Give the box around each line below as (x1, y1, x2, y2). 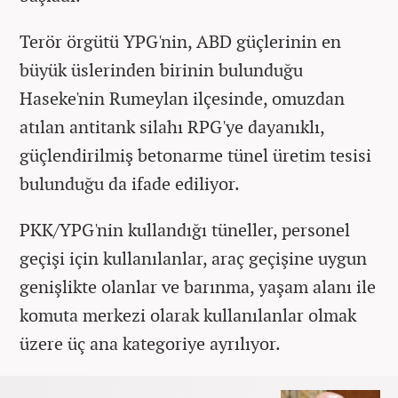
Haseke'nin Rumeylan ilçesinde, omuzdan (20, 85, 345, 110)
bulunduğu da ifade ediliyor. (20, 171, 240, 195)
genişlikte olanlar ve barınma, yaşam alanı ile (20, 274, 376, 298)
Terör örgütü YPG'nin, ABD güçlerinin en (20, 28, 341, 53)
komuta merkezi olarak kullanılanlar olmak (20, 302, 356, 327)
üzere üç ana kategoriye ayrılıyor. (20, 330, 281, 355)
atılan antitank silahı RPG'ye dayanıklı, (20, 114, 324, 139)
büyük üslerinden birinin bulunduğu (20, 57, 303, 82)
